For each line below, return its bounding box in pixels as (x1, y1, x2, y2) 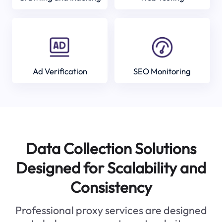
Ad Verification (32, 65, 87, 76)
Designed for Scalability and (16, 158, 206, 178)
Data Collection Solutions (26, 139, 196, 159)
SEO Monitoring (133, 65, 191, 76)
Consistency (70, 177, 152, 197)
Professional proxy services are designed (15, 203, 207, 218)
